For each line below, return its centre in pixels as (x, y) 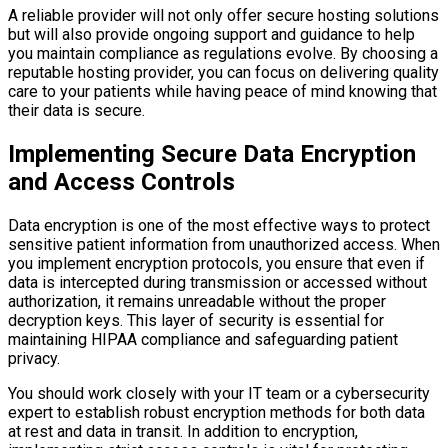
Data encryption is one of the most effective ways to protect (219, 225)
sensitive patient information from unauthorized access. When (224, 244)
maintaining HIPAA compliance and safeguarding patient (203, 339)
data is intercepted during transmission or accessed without (217, 282)
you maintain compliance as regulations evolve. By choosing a (223, 53)
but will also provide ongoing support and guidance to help (211, 34)
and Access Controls (121, 181)
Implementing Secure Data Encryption (212, 153)
